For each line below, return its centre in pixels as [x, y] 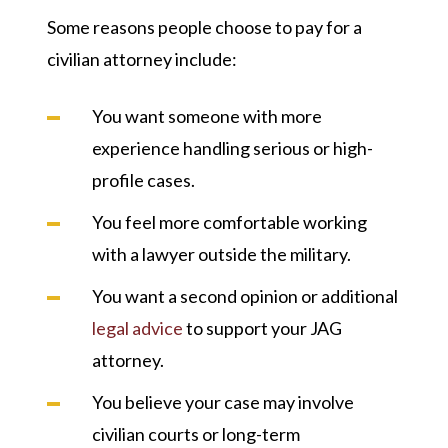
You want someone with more [206, 116]
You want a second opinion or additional [244, 296]
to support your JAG [262, 328]
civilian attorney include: [141, 59]
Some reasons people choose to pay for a [204, 27]
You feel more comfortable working [229, 222]
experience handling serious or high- [232, 148]
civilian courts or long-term [195, 434]
